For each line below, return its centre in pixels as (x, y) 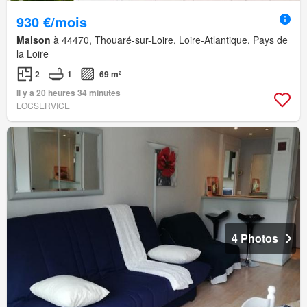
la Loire (33, 54)
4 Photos (255, 238)
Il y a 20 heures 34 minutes (69, 93)
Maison (34, 40)
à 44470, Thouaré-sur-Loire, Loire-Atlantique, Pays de (169, 40)
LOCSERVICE (43, 106)
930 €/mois (52, 22)
